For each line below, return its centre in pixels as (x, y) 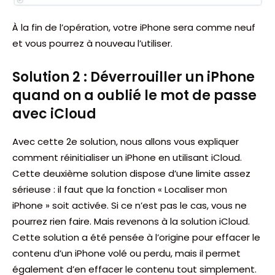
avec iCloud (54, 114)
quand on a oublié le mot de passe (134, 95)
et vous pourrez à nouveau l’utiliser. (92, 43)
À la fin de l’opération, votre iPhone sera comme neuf (134, 27)
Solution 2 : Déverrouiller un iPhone (134, 77)
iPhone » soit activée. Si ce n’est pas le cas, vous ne (130, 205)
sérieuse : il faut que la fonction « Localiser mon (120, 189)
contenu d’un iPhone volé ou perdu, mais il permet (126, 253)
